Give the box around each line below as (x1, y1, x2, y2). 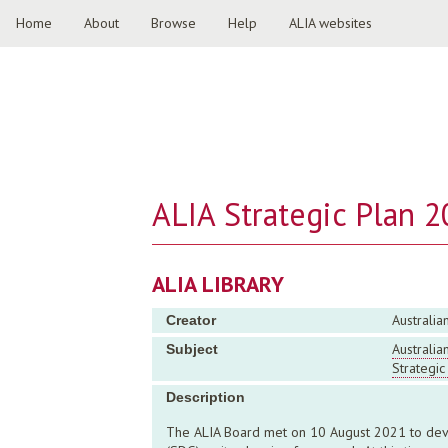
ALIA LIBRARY (152, 270, 284, 298)
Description (166, 389, 245, 405)
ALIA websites (289, 14, 372, 32)
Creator (166, 312, 216, 328)
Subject (166, 341, 218, 357)
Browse (151, 14, 196, 32)
